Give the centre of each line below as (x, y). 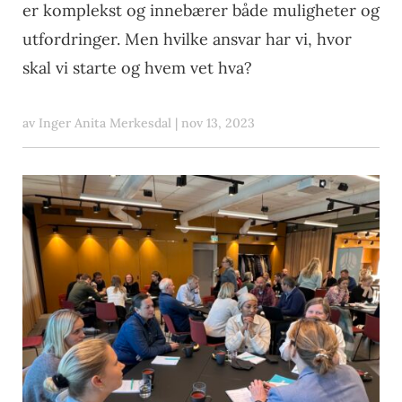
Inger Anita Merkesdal (105, 123)
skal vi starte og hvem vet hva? (137, 68)
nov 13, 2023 (218, 123)
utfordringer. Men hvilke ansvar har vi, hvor (187, 39)
